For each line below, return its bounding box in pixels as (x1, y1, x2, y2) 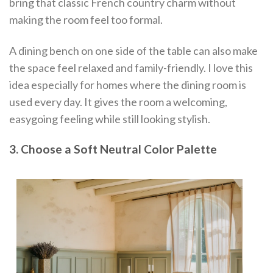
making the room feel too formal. (9, 12, 163, 26)
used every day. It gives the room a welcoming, (9, 95, 227, 109)
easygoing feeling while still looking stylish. (9, 112, 210, 126)
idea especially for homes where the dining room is (9, 78, 246, 92)
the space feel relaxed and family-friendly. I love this (9, 61, 253, 75)
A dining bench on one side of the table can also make (9, 44, 258, 58)
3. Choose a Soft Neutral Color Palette (9, 141, 217, 156)
